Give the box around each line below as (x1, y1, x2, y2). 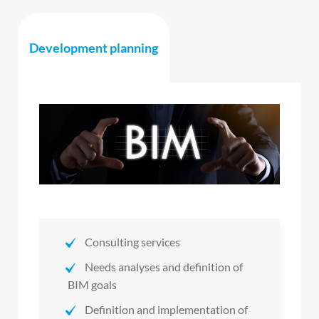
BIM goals (68, 277, 117, 291)
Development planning (29, 40, 158, 56)
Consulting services (85, 234, 180, 249)
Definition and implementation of (85, 302, 248, 316)
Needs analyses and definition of (85, 259, 243, 273)
